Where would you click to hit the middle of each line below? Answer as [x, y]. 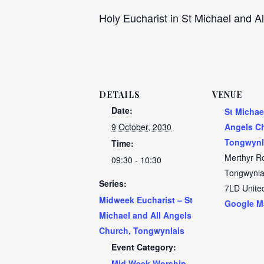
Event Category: [144, 247]
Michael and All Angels [145, 215]
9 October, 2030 [141, 127]
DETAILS [120, 95]
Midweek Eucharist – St [146, 200]
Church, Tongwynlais [142, 230]
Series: [113, 183]
